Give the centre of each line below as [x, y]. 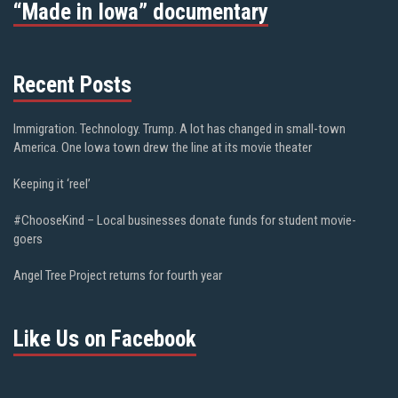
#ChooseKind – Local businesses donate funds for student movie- [185, 220]
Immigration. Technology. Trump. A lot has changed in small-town [179, 128]
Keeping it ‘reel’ [52, 183]
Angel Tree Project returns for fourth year [118, 275]
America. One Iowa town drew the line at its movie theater [163, 147]
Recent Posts [72, 84]
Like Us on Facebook [105, 338]
